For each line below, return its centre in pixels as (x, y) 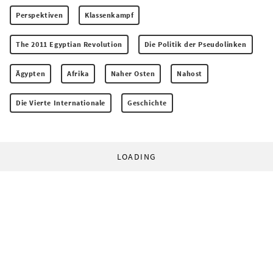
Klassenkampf (109, 15)
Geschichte (147, 103)
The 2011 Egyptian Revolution (69, 44)
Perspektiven (40, 15)
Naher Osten (133, 74)
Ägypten (31, 74)
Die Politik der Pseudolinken (195, 44)
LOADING (136, 157)
